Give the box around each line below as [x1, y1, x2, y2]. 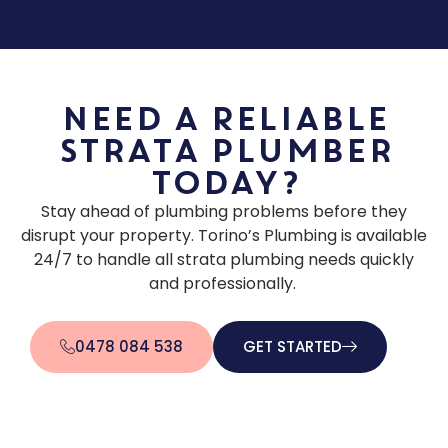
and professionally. [148, 272, 300, 296]
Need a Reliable [59, 96, 388, 144]
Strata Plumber [56, 128, 392, 176]
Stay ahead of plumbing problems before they [41, 200, 407, 224]
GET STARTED [243, 335, 342, 357]
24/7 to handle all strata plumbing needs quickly [34, 248, 414, 272]
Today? [148, 160, 300, 208]
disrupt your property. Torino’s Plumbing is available [21, 224, 427, 248]
